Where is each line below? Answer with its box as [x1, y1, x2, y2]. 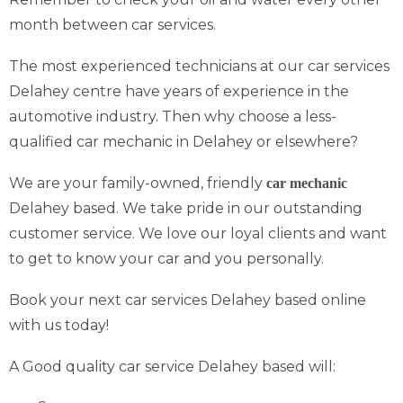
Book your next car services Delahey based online [9, 291, 366, 309]
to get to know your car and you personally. [9, 250, 324, 267]
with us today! [9, 317, 109, 334]
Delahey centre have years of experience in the [9, 83, 349, 100]
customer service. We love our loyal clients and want [9, 225, 387, 242]
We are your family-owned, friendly [9, 175, 266, 192]
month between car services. [9, 16, 216, 33]
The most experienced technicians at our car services [9, 58, 390, 75]
